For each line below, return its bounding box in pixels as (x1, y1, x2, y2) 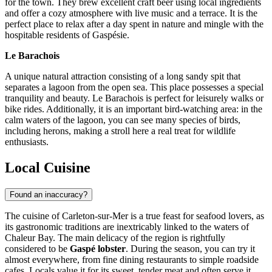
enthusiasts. (5, 137, 49, 148)
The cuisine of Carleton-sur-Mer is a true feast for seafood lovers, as (5, 211, 264, 222)
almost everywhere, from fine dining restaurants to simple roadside (5, 254, 259, 265)
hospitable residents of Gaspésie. (5, 30, 129, 41)
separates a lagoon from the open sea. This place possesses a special (5, 82, 263, 93)
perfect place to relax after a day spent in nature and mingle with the (5, 19, 263, 30)
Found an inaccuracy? (10, 190, 87, 200)
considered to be (5, 243, 70, 254)
